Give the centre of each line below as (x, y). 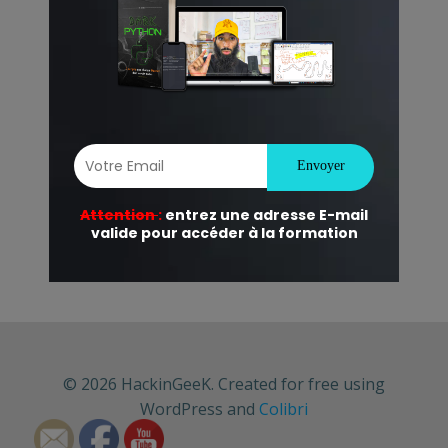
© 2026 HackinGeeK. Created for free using (224, 384)
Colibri (283, 409)
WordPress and (199, 409)
